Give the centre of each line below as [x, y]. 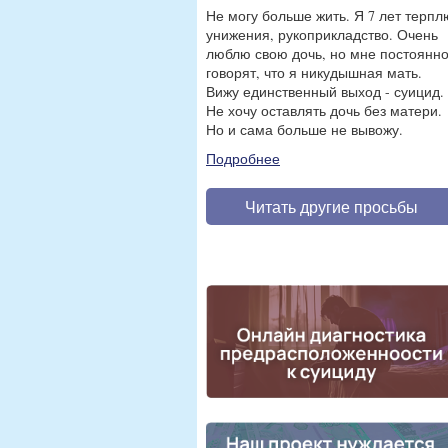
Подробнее [243, 158]
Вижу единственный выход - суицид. [325, 91]
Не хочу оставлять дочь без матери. [324, 110]
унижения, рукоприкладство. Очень [322, 34]
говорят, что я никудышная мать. [314, 72]
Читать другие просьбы [331, 206]
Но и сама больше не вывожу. [304, 129]
